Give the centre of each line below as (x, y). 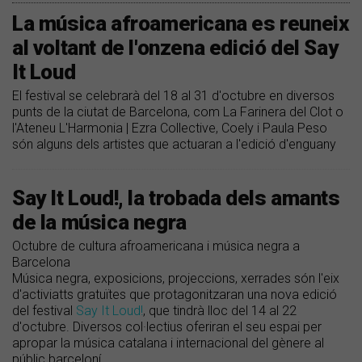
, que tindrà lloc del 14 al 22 (220, 311)
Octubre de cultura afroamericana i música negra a (156, 246)
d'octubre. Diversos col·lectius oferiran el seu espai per (167, 327)
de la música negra (99, 223)
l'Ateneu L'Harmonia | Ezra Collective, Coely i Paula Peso (170, 128)
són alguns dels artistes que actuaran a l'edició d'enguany (174, 145)
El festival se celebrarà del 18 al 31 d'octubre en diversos (173, 96)
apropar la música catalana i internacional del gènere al (168, 343)
